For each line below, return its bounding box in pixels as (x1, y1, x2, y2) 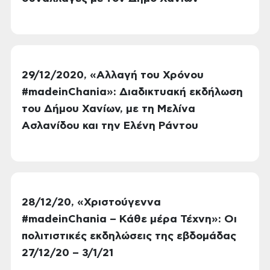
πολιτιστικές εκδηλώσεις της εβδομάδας (22, 231, 236, 242)
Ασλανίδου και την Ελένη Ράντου (22, 121, 198, 131)
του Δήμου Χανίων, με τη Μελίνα (22, 104, 195, 115)
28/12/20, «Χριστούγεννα (22, 197, 161, 208)
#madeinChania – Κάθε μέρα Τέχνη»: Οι (22, 214, 237, 225)
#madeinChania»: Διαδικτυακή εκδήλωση (22, 87, 243, 98)
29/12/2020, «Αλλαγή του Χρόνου (22, 70, 204, 81)
